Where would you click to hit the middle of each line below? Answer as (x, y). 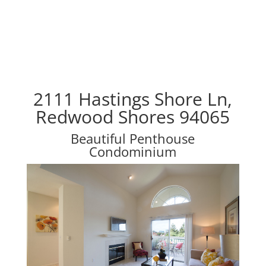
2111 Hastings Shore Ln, (133, 99)
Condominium (133, 151)
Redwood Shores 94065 (133, 117)
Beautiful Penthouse (133, 138)
